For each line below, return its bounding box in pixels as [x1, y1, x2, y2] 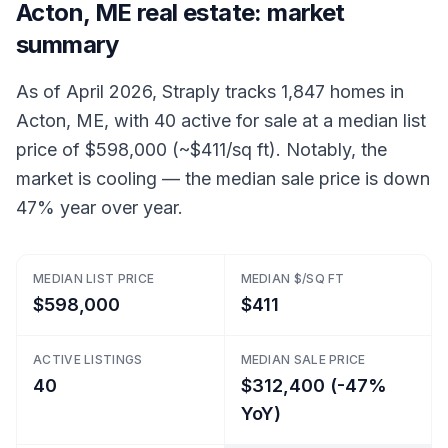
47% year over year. [16, 197, 183, 218]
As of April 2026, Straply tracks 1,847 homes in [16, 81, 404, 102]
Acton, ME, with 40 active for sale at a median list [16, 110, 426, 131]
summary [16, 30, 119, 59]
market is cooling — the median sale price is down [16, 168, 430, 189]
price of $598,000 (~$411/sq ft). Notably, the [16, 139, 387, 160]
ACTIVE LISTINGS [33, 352, 143, 367]
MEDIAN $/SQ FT [240, 271, 345, 286]
